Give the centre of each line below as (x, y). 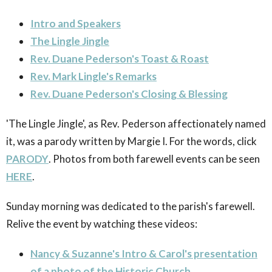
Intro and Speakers (76, 23)
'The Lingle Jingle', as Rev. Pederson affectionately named (136, 123)
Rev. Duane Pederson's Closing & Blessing (129, 93)
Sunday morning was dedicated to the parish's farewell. (131, 206)
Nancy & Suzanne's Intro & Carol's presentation (144, 253)
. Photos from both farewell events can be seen (154, 158)
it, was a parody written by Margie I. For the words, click (131, 141)
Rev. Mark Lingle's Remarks (93, 76)
